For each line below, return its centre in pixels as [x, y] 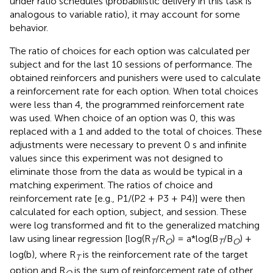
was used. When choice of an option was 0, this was [122, 118]
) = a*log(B [195, 238]
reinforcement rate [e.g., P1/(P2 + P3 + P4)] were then [127, 198]
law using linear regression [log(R [80, 238]
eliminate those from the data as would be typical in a [126, 171]
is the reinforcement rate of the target [164, 254]
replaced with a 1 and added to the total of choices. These [136, 131]
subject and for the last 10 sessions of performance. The [131, 64]
